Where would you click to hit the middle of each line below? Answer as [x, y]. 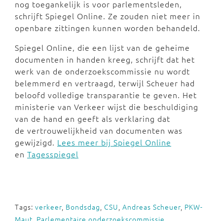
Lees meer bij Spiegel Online [114, 142]
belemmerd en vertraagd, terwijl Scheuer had [105, 83]
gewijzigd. [36, 142]
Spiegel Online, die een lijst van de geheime [102, 47]
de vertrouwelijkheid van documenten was [99, 130]
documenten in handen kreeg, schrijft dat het [105, 59]
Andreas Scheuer [151, 207]
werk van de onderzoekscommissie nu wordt [102, 71]
